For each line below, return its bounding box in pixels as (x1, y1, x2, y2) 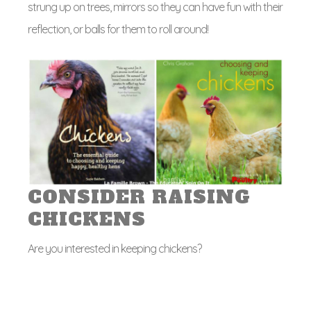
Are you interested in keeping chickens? (28, 242, 201, 255)
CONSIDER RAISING (28, 185, 251, 210)
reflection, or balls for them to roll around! (28, 22, 208, 36)
